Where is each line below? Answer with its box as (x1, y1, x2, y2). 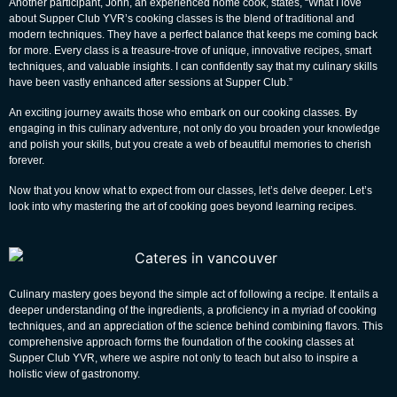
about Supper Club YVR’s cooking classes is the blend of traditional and (9, 12, 354, 25)
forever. (9, 153, 44, 167)
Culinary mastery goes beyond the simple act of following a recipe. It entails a (9, 288, 378, 301)
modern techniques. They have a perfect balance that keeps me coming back (9, 27, 378, 41)
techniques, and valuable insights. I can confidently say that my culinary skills (9, 59, 378, 73)
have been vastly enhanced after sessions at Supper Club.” (9, 75, 292, 89)
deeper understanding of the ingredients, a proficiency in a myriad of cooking (9, 304, 377, 317)
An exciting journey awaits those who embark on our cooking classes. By (9, 105, 357, 119)
